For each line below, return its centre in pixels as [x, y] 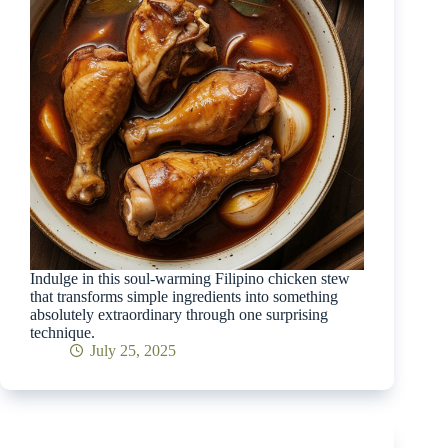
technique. [62, 332]
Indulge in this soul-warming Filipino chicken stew [190, 278]
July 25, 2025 [133, 350]
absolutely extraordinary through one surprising [179, 314]
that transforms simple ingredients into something [184, 296]
